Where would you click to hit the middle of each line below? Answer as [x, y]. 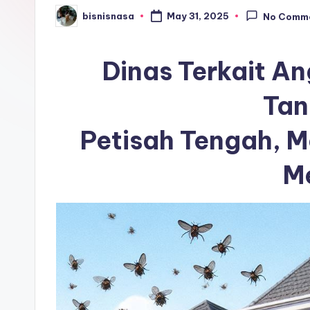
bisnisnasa [108, 16]
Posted [73, 20]
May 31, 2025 [198, 16]
